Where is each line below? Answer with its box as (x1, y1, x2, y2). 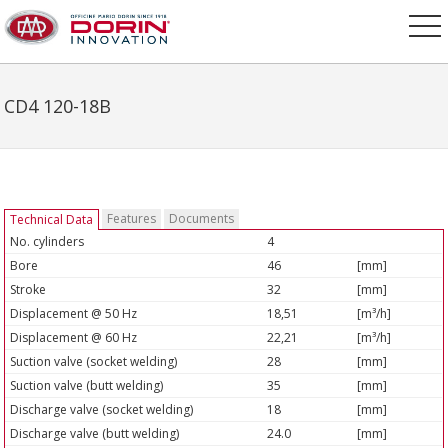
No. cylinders (10, 233, 85, 250)
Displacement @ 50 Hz (10, 305, 138, 322)
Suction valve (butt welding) (10, 377, 164, 394)
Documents (169, 210, 235, 227)
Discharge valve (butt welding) (10, 425, 180, 442)
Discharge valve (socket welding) (10, 401, 194, 418)
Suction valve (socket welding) (10, 353, 178, 370)
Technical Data (10, 211, 94, 228)
